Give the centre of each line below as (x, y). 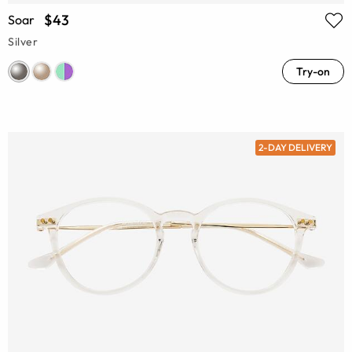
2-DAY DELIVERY (295, 148)
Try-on (313, 72)
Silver (23, 42)
